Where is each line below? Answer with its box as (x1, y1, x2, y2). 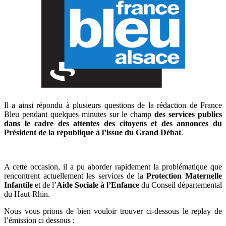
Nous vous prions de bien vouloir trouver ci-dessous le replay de (4, 206, 222, 215)
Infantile (4, 180, 33, 189)
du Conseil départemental (139, 180, 222, 189)
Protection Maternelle (146, 171, 222, 180)
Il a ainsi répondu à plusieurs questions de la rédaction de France (4, 100, 222, 109)
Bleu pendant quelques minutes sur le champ (4, 109, 155, 119)
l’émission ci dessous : (4, 215, 75, 224)
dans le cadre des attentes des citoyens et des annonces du (4, 119, 222, 128)
